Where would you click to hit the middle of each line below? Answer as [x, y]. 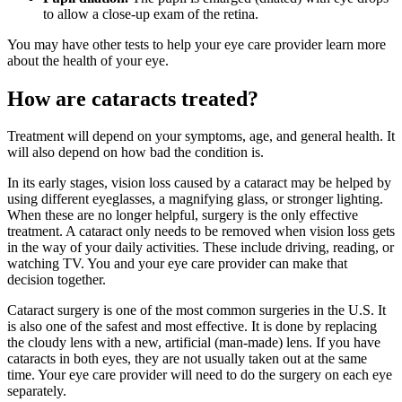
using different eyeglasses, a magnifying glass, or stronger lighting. [195, 199]
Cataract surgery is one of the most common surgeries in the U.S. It [197, 310]
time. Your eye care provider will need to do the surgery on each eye [200, 375]
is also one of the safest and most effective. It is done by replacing [192, 327]
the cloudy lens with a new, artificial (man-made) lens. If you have [194, 343]
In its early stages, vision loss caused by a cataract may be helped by [199, 183]
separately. [37, 391]
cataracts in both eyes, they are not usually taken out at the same [187, 359]
